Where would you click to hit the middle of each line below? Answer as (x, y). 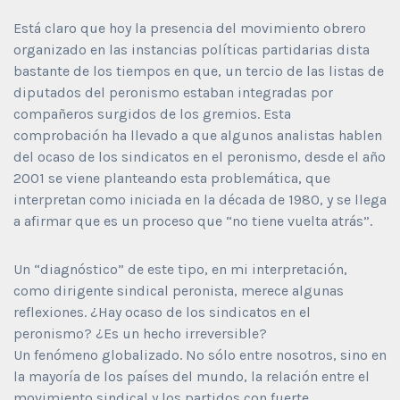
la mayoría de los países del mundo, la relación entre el (192, 376)
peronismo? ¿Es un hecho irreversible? (140, 333)
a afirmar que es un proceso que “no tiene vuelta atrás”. (193, 221)
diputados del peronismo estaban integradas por (173, 92)
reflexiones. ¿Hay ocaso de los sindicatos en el (162, 312)
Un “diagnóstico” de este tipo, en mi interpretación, (180, 269)
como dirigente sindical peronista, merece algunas (179, 290)
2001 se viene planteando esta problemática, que (172, 178)
